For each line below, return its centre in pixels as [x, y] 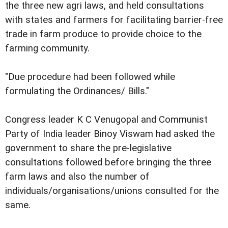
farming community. [47, 48]
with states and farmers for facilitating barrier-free [114, 20]
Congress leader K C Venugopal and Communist [106, 120]
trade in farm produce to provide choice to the [103, 34]
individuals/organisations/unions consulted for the [112, 191]
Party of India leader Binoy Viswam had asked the [110, 134]
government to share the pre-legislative [88, 148]
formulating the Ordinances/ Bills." [77, 91]
